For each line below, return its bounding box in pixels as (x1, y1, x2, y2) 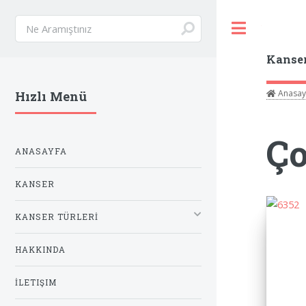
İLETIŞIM (15, 277, 57, 288)
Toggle (261, 22, 290, 34)
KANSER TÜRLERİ (15, 211, 98, 222)
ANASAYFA (15, 145, 67, 156)
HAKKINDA (15, 244, 66, 255)
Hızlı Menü (15, 88, 87, 105)
